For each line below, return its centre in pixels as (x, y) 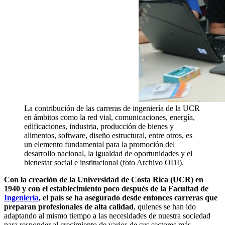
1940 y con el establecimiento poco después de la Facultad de (106, 188)
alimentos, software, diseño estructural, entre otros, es (108, 135)
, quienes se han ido (165, 206)
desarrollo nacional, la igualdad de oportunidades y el (108, 153)
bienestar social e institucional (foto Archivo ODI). (104, 162)
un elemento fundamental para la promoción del (99, 144)
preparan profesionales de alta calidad (69, 206)
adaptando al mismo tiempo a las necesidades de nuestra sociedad (107, 215)
